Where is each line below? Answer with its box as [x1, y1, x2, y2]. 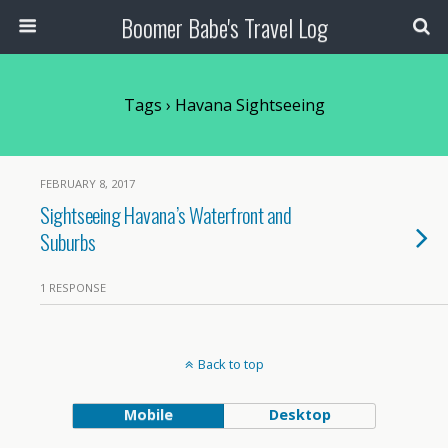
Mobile [123, 405, 173, 424]
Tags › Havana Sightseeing [123, 94, 325, 116]
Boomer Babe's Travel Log [120, 9, 328, 45]
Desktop [268, 405, 331, 424]
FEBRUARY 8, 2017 [40, 176, 135, 191]
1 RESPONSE [40, 280, 106, 295]
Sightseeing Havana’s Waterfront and [40, 199, 292, 230]
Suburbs [40, 226, 96, 257]
